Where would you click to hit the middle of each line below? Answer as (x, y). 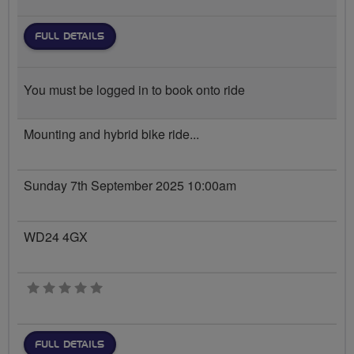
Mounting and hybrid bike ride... (111, 134)
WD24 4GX (56, 237)
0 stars (121, 288)
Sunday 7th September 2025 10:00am (130, 185)
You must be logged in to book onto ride (134, 89)
